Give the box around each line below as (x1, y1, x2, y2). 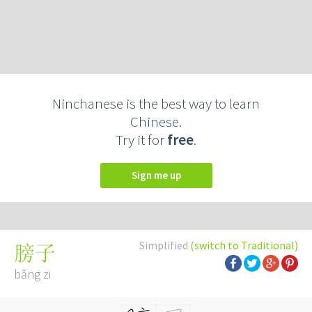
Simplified (139, 238, 190, 252)
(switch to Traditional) (190, 238, 298, 252)
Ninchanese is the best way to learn (52, 94, 260, 113)
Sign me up (136, 169, 181, 182)
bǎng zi (14, 266, 51, 282)
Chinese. (130, 112, 182, 131)
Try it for (116, 130, 167, 149)
